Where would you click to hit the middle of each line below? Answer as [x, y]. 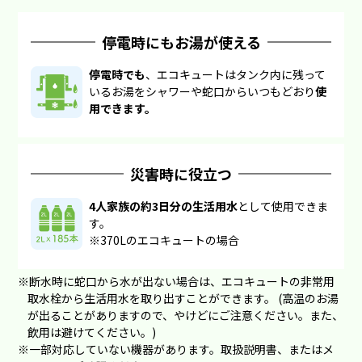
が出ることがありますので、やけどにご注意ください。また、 [186, 315]
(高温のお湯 [307, 298]
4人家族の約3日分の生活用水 [164, 206]
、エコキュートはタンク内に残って [236, 74]
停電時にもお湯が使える [181, 42]
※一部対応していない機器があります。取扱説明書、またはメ [176, 349]
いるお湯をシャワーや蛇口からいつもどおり [202, 91]
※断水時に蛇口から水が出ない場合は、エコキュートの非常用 [177, 281]
